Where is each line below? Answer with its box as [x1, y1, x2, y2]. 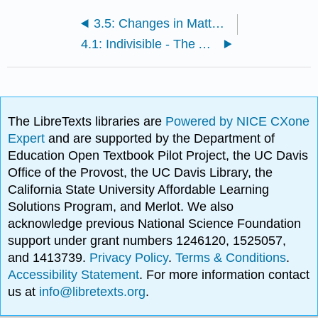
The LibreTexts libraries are [8, 114, 166, 128]
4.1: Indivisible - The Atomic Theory [198, 37, 212, 52]
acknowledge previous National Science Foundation [8, 216, 302, 231]
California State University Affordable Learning [8, 182, 270, 197]
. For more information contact [139, 267, 310, 282]
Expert [8, 131, 49, 146]
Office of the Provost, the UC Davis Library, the [8, 165, 273, 180]
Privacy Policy [89, 250, 169, 265]
